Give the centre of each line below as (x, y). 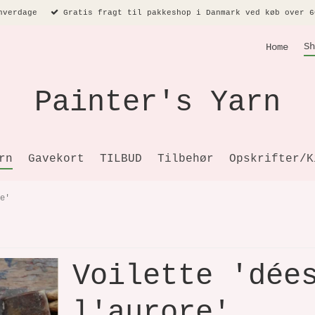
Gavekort (56, 159)
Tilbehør (186, 159)
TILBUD (121, 159)
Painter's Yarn (157, 103)
